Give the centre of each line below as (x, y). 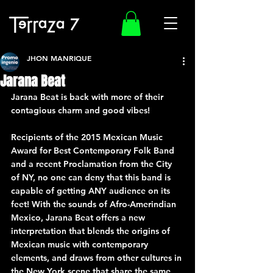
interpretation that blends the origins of (92, 231)
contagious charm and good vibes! (80, 110)
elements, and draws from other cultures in (97, 257)
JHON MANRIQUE (59, 58)
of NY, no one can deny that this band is (92, 177)
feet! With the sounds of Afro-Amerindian (95, 204)
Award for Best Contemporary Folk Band (94, 150)
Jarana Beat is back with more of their (88, 97)
